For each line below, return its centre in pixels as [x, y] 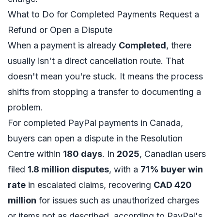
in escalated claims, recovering [90, 185]
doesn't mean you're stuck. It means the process [105, 76]
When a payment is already [63, 45]
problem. [25, 107]
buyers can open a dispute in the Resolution [95, 138]
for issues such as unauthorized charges [118, 200]
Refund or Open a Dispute [60, 30]
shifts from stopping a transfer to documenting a [104, 92]
